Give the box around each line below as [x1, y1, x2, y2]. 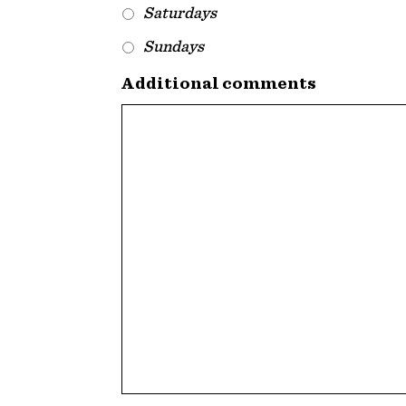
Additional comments [121, 72, 317, 94]
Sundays [143, 36, 205, 56]
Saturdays [143, 3, 217, 23]
